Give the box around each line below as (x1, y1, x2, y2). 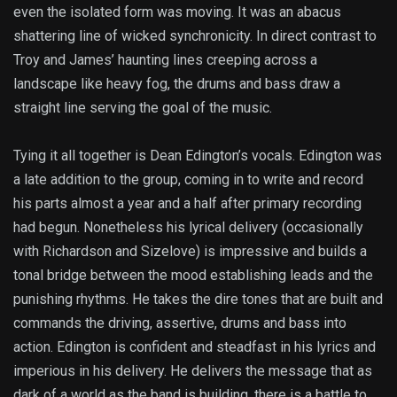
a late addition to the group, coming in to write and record (13, 171, 363, 189)
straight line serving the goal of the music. (13, 99, 272, 117)
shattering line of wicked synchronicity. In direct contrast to (13, 27, 377, 45)
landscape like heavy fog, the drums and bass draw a (13, 75, 340, 93)
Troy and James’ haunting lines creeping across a (13, 51, 317, 69)
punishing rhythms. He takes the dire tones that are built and (13, 291, 383, 308)
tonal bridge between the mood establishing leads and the (13, 267, 373, 284)
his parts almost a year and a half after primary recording (13, 195, 362, 213)
